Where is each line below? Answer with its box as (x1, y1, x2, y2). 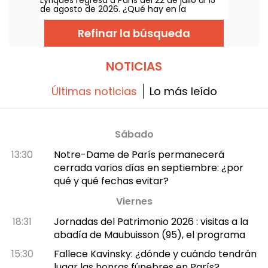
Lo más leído (149, 83, 217, 99)
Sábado (114, 127, 154, 141)
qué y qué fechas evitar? (53, 173, 169, 188)
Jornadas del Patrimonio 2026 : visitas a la (53, 214, 248, 229)
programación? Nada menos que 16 (40, 11, 189, 24)
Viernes (115, 194, 153, 208)
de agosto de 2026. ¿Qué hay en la (40, 2, 186, 15)
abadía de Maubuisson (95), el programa (53, 227, 245, 242)
